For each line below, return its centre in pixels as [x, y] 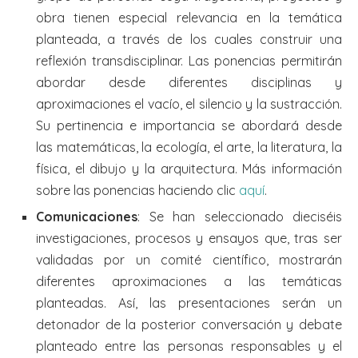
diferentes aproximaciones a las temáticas [189, 281]
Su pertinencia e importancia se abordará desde [189, 125]
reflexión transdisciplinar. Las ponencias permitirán [189, 60]
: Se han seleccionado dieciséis [240, 216]
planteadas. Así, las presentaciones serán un [189, 302]
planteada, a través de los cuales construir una [189, 39]
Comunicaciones [87, 216]
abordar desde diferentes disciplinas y [189, 82]
